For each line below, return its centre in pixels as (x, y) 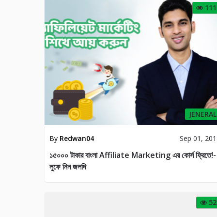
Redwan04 (77, 138)
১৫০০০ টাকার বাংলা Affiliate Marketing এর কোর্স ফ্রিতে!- (133, 155)
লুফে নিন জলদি (68, 166)
